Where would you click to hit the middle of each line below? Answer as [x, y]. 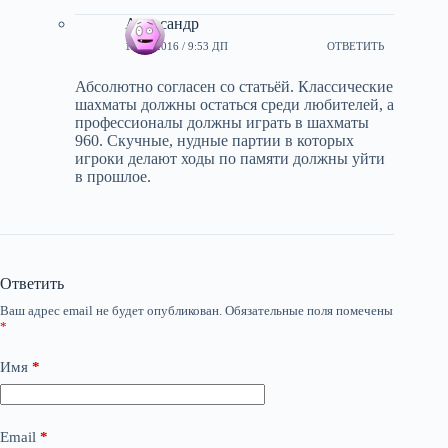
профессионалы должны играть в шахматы [222, 122]
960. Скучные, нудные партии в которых [214, 140]
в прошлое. [113, 176]
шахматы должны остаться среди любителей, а [234, 104]
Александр [162, 23]
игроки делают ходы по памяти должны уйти [230, 158]
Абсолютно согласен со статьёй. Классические [234, 86]
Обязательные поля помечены [309, 310]
